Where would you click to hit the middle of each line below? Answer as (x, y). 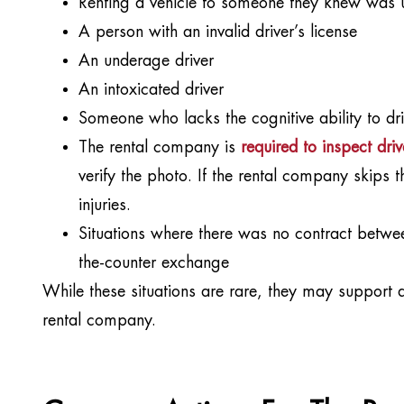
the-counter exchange (154, 264)
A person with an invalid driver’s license (218, 33)
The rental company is (160, 148)
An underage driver (146, 62)
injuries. (105, 206)
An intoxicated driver (151, 91)
